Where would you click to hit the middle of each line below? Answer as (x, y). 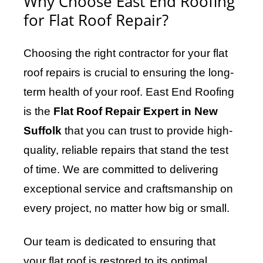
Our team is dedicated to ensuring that (119, 242)
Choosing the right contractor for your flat (126, 53)
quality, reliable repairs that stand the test (126, 150)
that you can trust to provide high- (147, 131)
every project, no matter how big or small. (127, 208)
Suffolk (43, 131)
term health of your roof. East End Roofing (129, 92)
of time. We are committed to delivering (121, 170)
